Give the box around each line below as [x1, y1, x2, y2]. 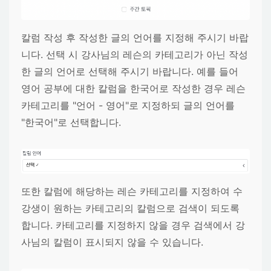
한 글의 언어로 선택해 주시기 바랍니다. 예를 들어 [21, 65, 238, 78]
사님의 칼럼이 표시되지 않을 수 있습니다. [21, 235, 203, 248]
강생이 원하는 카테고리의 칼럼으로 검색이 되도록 [21, 201, 240, 214]
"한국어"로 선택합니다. [21, 116, 121, 129]
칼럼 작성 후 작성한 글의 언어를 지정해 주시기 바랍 [21, 31, 249, 44]
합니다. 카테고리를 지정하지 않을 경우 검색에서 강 [21, 218, 245, 231]
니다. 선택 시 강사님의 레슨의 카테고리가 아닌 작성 [21, 48, 248, 61]
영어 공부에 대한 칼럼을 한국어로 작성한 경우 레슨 [21, 82, 246, 95]
